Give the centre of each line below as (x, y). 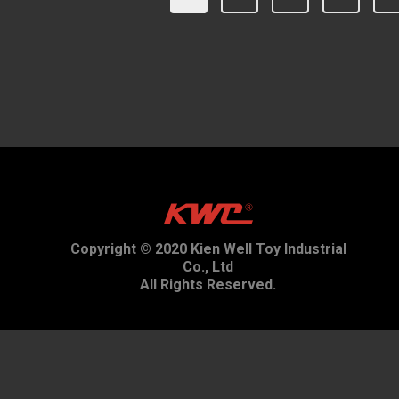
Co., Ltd (208, 267)
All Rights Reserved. (208, 285)
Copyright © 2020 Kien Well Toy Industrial (208, 249)
